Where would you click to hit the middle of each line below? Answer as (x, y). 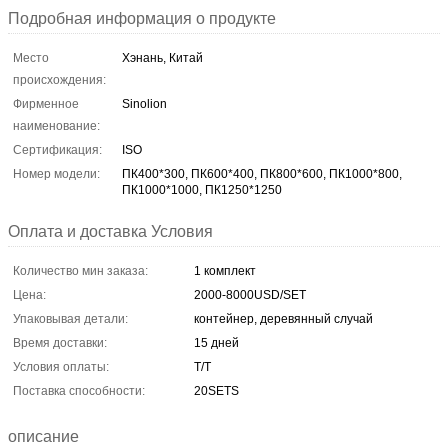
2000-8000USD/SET (250, 294)
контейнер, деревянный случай (283, 318)
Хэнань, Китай (162, 57)
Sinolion (144, 103)
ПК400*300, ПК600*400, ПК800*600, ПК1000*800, (262, 173)
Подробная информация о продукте (142, 18)
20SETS (216, 390)
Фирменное (46, 103)
